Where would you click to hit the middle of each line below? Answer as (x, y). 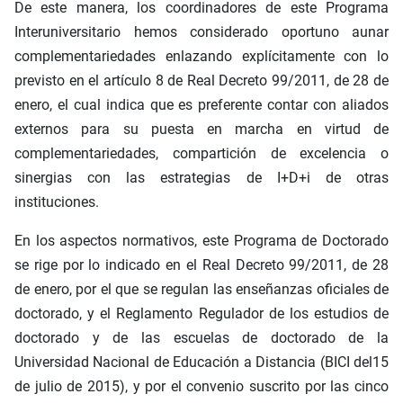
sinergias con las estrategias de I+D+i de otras (201, 178)
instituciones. (57, 202)
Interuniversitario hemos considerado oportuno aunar (201, 32)
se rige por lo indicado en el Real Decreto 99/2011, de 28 (201, 265)
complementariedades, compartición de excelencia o (201, 154)
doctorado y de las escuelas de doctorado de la (201, 338)
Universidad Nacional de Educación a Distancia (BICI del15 (201, 363)
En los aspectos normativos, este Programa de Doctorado (201, 241)
